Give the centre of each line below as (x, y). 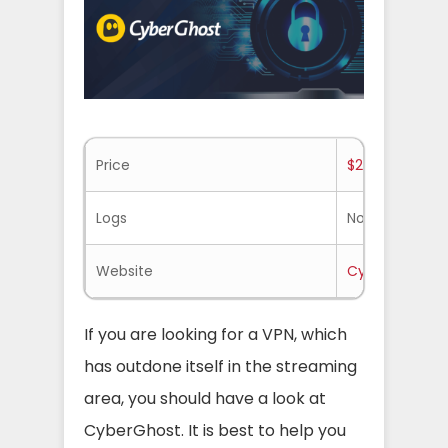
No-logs (374, 218)
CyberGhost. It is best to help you (215, 430)
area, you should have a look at (205, 398)
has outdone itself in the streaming (220, 366)
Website (124, 271)
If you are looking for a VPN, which (215, 334)
